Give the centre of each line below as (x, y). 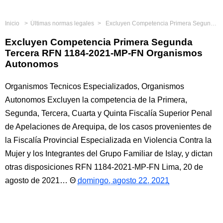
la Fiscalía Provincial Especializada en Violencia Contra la (108, 140)
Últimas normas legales (62, 23)
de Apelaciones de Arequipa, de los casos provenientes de (108, 127)
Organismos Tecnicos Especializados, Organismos (95, 86)
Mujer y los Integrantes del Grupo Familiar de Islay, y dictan (109, 154)
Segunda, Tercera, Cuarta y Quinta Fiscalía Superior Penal (109, 113)
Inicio (12, 23)
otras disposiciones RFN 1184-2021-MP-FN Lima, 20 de (104, 167)
